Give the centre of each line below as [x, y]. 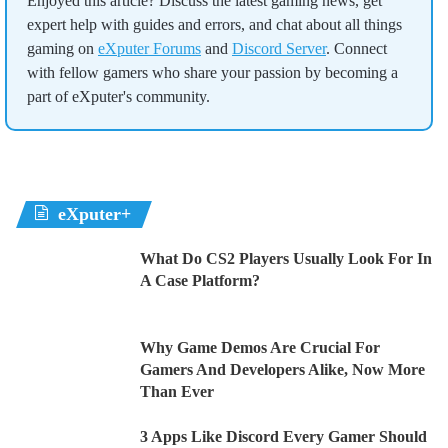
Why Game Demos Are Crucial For [260, 348]
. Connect [356, 49]
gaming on [62, 49]
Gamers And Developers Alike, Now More [282, 370]
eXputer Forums [149, 49]
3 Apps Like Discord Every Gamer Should [283, 437]
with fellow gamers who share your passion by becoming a [212, 73]
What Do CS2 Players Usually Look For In [286, 259]
